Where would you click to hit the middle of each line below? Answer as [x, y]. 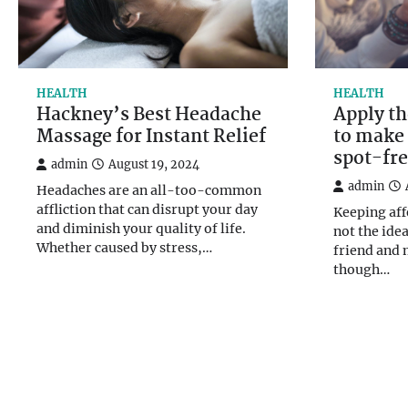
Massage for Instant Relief [151, 138]
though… [362, 270]
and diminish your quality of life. [141, 229]
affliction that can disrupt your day [147, 210]
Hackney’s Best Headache [149, 116]
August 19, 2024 [154, 165]
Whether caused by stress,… [124, 248]
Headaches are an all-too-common [149, 191]
